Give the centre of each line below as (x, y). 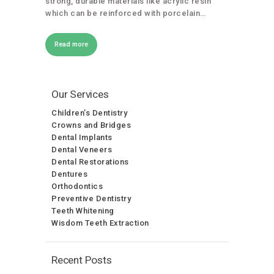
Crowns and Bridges (91, 125)
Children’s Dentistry (89, 113)
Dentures (69, 174)
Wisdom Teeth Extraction (100, 223)
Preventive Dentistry (91, 198)
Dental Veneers (82, 149)
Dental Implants (82, 137)
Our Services (80, 94)
